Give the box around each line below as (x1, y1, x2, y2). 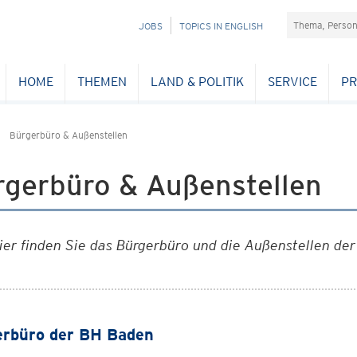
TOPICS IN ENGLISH (179, 20, 263, 32)
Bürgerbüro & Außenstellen (10, 129, 127, 141)
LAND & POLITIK (150, 73, 244, 89)
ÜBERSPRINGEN (105, 37, 175, 49)
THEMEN (76, 73, 127, 89)
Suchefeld (286, 12, 343, 27)
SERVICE (267, 73, 317, 89)
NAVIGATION (105, 19, 159, 31)
